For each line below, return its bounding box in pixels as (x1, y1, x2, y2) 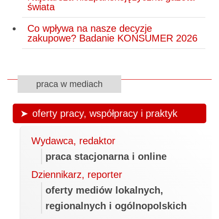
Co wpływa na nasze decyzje (27, 22, 152, 34)
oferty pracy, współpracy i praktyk (32, 108, 177, 119)
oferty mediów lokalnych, (45, 185, 164, 196)
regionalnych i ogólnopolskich (45, 200, 187, 212)
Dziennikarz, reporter (31, 169, 123, 180)
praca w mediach (36, 79, 103, 89)
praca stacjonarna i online (45, 151, 167, 162)
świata (27, 1, 55, 13)
